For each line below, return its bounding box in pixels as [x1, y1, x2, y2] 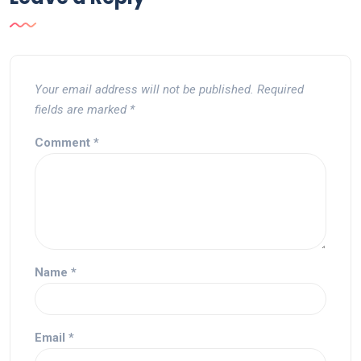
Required [257, 82, 304, 97]
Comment [35, 135, 93, 150]
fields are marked [35, 102, 130, 117]
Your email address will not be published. [35, 82, 254, 97]
